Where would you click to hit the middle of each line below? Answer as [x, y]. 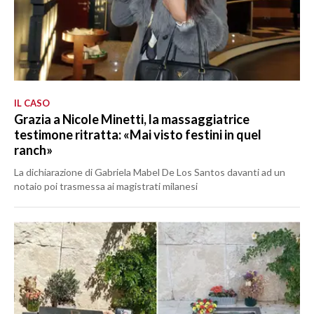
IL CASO [32, 103]
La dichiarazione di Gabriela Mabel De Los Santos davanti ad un [150, 172]
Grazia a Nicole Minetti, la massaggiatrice [132, 119]
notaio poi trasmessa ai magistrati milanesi [106, 186]
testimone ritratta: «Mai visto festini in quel [138, 134]
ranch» [33, 150]
